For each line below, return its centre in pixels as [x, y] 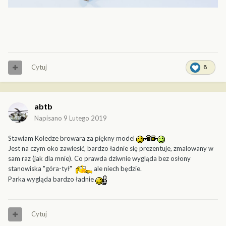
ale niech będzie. [118, 169]
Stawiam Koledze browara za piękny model [72, 138]
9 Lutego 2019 [85, 118]
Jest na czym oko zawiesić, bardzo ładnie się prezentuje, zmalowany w [111, 149]
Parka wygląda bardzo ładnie [52, 179]
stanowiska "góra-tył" [41, 169]
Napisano [49, 118]
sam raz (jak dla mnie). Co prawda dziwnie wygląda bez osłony [99, 159]
